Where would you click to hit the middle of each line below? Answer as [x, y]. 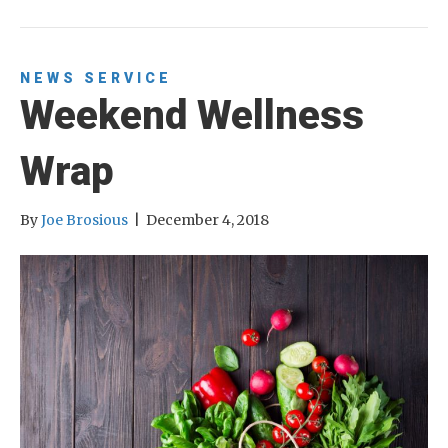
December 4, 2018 [207, 219]
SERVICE [128, 77]
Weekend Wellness [192, 115]
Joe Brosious [84, 219]
